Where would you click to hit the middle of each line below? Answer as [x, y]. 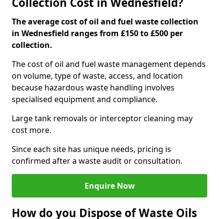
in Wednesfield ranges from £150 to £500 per [97, 33]
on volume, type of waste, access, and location [97, 76]
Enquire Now [109, 186]
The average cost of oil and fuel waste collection [105, 22]
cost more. [32, 130]
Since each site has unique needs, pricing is [91, 149]
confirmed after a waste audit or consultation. [97, 161]
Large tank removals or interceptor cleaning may [102, 118]
